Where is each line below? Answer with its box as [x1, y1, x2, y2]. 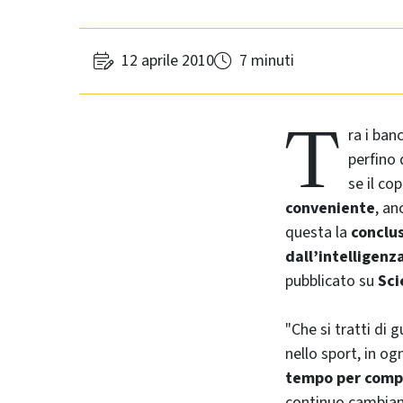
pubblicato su [285, 269, 378, 292]
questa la [285, 220, 351, 244]
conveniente [285, 196, 375, 219]
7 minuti [239, 49, 294, 73]
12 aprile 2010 [121, 49, 214, 73]
